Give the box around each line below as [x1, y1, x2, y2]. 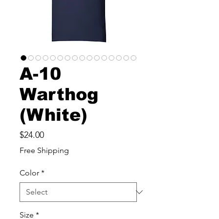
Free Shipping [20, 146, 69, 155]
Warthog [20, 85, 98, 104]
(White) [20, 105, 88, 124]
